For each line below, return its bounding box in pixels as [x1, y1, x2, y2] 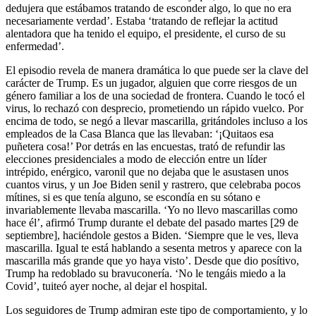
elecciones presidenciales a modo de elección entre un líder [6, 152, 267, 165]
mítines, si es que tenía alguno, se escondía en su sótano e [6, 190, 260, 203]
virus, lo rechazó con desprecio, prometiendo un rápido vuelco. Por [6, 102, 303, 114]
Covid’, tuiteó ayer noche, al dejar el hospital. [6, 279, 207, 292]
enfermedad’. [6, 39, 64, 52]
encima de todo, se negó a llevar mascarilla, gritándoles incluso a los [6, 114, 308, 127]
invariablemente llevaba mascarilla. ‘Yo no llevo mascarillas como [6, 203, 298, 216]
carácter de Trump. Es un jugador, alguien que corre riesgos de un [6, 76, 297, 89]
